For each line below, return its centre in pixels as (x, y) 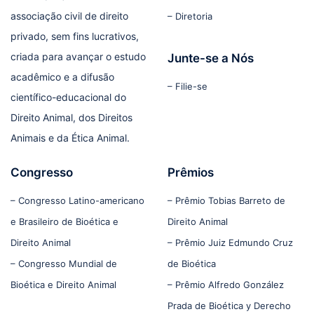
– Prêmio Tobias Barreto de (226, 200)
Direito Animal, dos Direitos (71, 117)
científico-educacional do (68, 97)
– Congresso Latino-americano (77, 200)
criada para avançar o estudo (78, 56)
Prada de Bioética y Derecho (229, 306)
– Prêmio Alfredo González (226, 285)
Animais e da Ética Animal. (70, 138)
